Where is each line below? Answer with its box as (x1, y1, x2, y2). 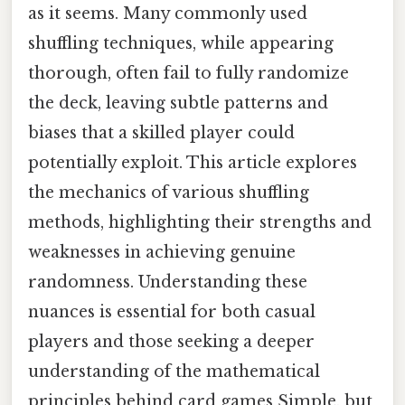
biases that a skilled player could (28, 122, 295, 143)
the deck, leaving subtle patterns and (28, 92, 328, 113)
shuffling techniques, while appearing (28, 33, 334, 53)
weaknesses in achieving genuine (28, 241, 296, 262)
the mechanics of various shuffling (28, 182, 309, 202)
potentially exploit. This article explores (28, 152, 357, 173)
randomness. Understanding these (28, 271, 307, 292)
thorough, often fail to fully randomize (28, 62, 349, 83)
